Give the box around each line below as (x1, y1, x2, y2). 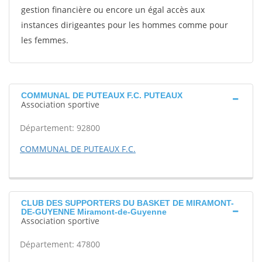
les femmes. (21, 35, 68, 46)
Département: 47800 (20, 239, 100, 250)
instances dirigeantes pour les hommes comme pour (21, 19, 228, 30)
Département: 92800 (20, 122, 100, 133)
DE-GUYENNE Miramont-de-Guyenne (21, 207, 167, 216)
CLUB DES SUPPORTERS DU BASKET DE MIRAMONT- (21, 198, 234, 208)
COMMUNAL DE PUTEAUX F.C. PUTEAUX (21, 91, 182, 100)
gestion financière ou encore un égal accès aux (21, 4, 205, 15)
